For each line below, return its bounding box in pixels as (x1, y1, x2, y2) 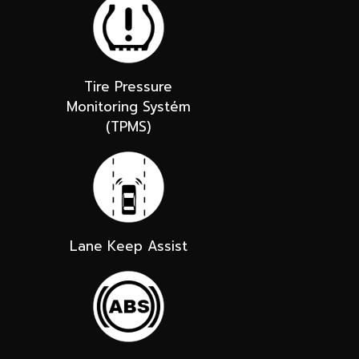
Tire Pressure (84, 75, 172, 97)
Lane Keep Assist (69, 235, 188, 256)
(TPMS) (105, 115, 151, 137)
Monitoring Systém (66, 95, 191, 117)
